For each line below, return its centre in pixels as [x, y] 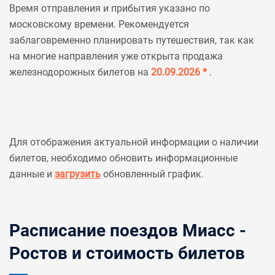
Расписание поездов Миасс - [128, 230]
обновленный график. [152, 174]
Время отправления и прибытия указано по [110, 8]
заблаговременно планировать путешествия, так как [132, 40]
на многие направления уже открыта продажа [116, 56]
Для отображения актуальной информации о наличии [134, 142]
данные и [32, 174]
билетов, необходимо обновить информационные [123, 158]
